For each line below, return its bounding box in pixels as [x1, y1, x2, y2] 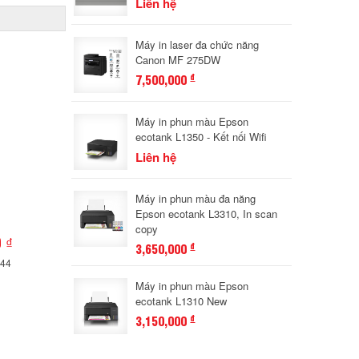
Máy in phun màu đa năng [135, 191, 256, 206]
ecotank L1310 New [135, 293, 228, 309]
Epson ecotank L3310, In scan [135, 206, 278, 221]
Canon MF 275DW [135, 52, 221, 67]
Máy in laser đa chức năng [135, 37, 260, 52]
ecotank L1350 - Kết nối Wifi [135, 129, 268, 144]
